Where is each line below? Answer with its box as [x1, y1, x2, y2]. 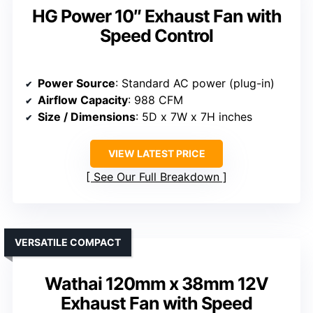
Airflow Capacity [38, 93, 128, 108]
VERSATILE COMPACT [15, 236, 121, 249]
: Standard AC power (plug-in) [115, 76, 275, 91]
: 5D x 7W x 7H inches [136, 110, 252, 124]
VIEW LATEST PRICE [108, 147, 205, 160]
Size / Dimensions [38, 110, 136, 124]
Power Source [38, 76, 115, 91]
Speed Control [100, 25, 213, 47]
